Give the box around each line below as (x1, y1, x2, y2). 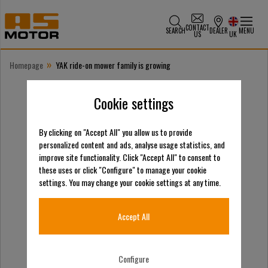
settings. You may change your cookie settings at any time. (38, 176, 221, 189)
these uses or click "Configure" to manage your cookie (38, 163, 206, 176)
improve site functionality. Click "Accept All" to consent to (38, 151, 220, 164)
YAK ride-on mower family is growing (56, 59, 170, 71)
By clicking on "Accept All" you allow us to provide (38, 126, 192, 139)
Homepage (10, 59, 43, 71)
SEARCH (165, 26, 185, 36)
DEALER (209, 26, 228, 36)
